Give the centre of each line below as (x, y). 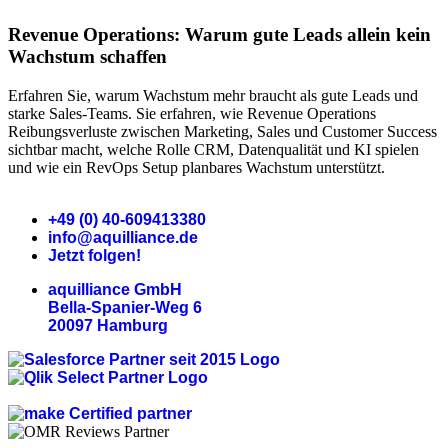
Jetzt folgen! (94, 255)
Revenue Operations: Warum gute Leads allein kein (219, 35)
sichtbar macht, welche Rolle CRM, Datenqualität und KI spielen (213, 149)
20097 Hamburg (108, 325)
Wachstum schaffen (87, 57)
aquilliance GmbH (115, 289)
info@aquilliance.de (123, 237)
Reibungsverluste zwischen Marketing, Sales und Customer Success (222, 131)
